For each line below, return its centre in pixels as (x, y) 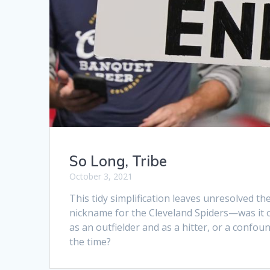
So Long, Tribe (118, 161)
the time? (90, 242)
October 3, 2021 (101, 177)
